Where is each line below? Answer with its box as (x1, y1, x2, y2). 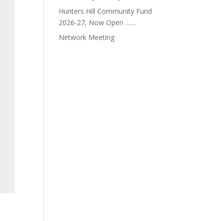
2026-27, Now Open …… (59, 18, 137, 27)
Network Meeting (59, 33, 115, 42)
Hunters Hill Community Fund (59, 6, 152, 16)
